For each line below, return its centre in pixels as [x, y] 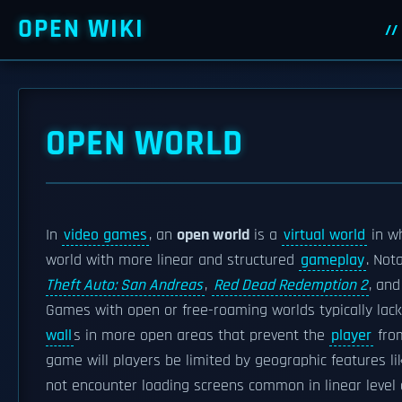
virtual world [324, 235]
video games [105, 235]
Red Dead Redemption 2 [290, 285]
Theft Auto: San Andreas [124, 285]
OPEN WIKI [81, 29]
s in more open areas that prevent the [201, 336]
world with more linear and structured [172, 260]
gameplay [332, 260]
